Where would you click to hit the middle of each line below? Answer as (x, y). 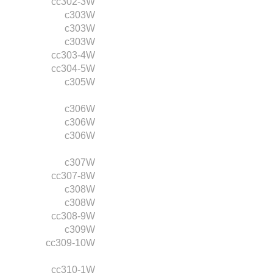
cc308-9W (73, 216)
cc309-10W (70, 243)
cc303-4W (73, 55)
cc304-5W (73, 68)
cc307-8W (73, 175)
